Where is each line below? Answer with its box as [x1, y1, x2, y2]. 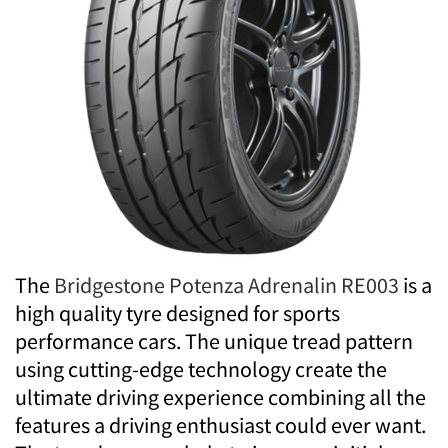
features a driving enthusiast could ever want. [15, 411, 426, 440]
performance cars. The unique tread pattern [15, 327, 413, 356]
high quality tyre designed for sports [15, 299, 340, 328]
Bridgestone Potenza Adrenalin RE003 [54, 271, 399, 300]
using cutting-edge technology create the [15, 355, 387, 384]
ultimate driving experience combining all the [15, 383, 426, 412]
